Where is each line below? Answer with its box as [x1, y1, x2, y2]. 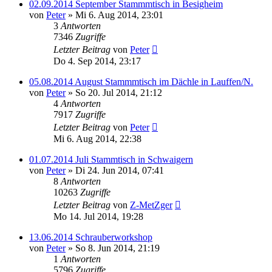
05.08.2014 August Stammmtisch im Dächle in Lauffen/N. [29, 76, 253, 87]
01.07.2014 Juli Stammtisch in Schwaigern [29, 154, 193, 165]
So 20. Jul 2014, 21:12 [75, 87, 162, 98]
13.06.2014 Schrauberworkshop [29, 232, 152, 242]
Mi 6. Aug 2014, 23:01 [75, 10, 163, 20]
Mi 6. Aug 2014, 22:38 [53, 134, 141, 144]
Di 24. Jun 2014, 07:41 [75, 165, 164, 175]
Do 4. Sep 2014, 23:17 [53, 56, 141, 66]
